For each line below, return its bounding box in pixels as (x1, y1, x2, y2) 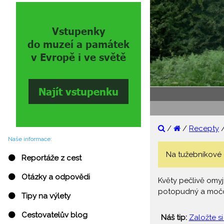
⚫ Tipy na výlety (8, 191, 70, 201)
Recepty (189, 123, 219, 133)
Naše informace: (8, 135, 52, 143)
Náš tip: (160, 213, 187, 222)
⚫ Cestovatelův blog (8, 210, 87, 220)
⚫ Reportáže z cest (8, 153, 81, 163)
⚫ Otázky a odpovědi (8, 172, 90, 182)
